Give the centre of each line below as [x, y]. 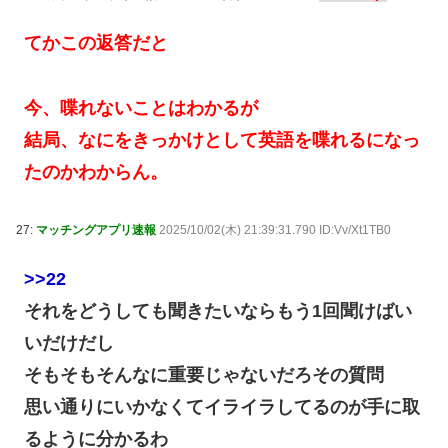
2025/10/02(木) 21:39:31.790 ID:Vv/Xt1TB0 [275, 229]
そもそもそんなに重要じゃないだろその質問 [204, 374]
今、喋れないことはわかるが [141, 107]
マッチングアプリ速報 [96, 229]
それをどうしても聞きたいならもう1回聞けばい [218, 310]
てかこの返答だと [96, 43]
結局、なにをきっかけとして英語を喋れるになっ [222, 139]
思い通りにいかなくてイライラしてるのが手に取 [222, 406]
